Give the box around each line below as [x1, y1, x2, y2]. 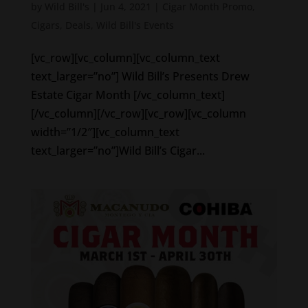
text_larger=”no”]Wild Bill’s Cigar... [30, 142, 205, 158]
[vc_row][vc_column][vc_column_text [30, 49, 220, 65]
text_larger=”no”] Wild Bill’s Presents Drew [30, 68, 250, 84]
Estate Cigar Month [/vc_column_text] [30, 87, 225, 102]
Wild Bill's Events [96, 18, 174, 32]
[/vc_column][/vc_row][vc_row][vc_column [30, 105, 246, 121]
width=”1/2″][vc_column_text [30, 124, 179, 140]
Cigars [30, 18, 60, 32]
